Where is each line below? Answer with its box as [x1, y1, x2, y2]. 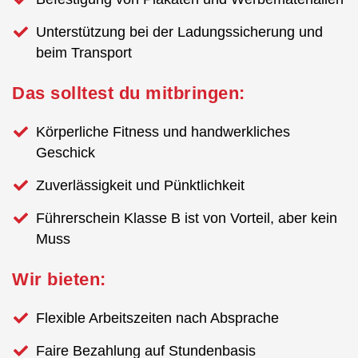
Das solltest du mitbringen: [12, 82, 245, 103]
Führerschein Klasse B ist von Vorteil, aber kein [36, 209, 337, 226]
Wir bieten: [12, 268, 106, 289]
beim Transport [36, 44, 132, 61]
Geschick [36, 144, 95, 161]
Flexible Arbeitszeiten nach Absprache [36, 309, 279, 326]
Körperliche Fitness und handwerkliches [36, 123, 290, 140]
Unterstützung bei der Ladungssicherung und [36, 23, 323, 40]
